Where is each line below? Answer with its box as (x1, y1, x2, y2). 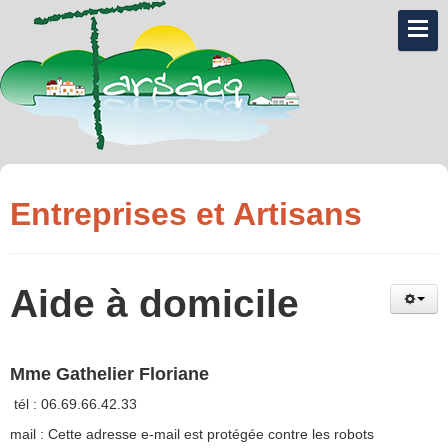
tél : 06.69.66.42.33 (10, 396, 137, 413)
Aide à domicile (10, 282, 299, 326)
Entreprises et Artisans (10, 196, 362, 233)
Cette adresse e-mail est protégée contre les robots (48, 426, 374, 443)
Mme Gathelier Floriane (10, 364, 209, 385)
